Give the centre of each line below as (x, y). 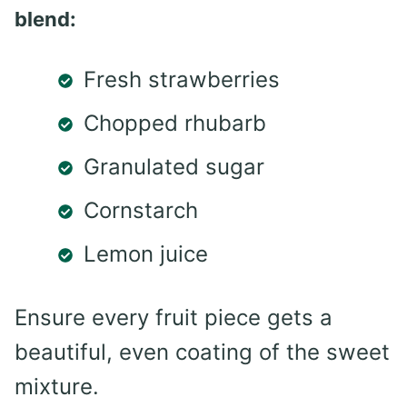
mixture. (57, 386)
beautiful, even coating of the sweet (202, 352)
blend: (45, 19)
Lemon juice (146, 253)
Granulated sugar (174, 166)
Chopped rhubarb (175, 123)
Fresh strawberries (182, 79)
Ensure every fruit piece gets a (174, 317)
